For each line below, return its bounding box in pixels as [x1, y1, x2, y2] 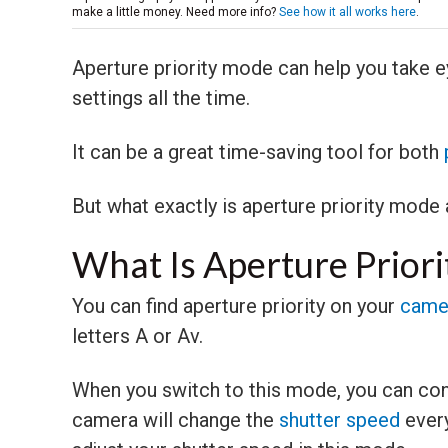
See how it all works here [279, 4, 416, 19]
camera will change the [72, 407, 279, 432]
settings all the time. [72, 85, 250, 110]
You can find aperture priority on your [72, 293, 400, 318]
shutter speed [279, 407, 400, 432]
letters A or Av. [72, 323, 203, 348]
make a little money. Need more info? [72, 4, 279, 19]
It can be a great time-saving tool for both [72, 139, 444, 164]
